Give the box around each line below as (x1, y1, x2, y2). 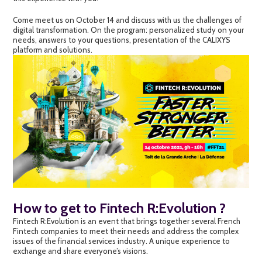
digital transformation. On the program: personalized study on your (13, 25, 244, 35)
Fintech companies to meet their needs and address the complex (13, 226, 239, 236)
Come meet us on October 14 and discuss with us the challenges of (13, 15, 242, 25)
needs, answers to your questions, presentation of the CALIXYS (13, 35, 231, 44)
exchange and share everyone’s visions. (13, 246, 149, 256)
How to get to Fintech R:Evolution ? (13, 199, 226, 216)
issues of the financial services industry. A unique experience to (13, 236, 230, 246)
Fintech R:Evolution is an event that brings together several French (13, 216, 241, 226)
